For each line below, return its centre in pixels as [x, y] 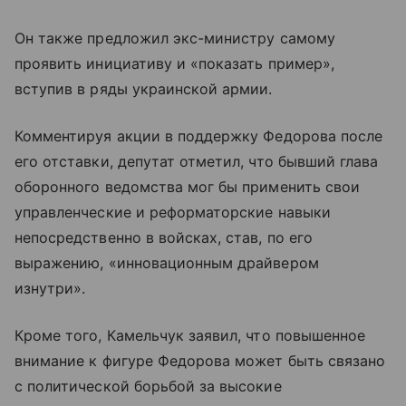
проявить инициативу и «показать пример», [174, 64]
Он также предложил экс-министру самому [175, 39]
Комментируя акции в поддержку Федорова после [199, 136]
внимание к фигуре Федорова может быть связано [200, 361]
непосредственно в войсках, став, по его [164, 238]
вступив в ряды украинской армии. [144, 89]
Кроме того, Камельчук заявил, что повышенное [190, 336]
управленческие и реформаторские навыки [173, 213]
